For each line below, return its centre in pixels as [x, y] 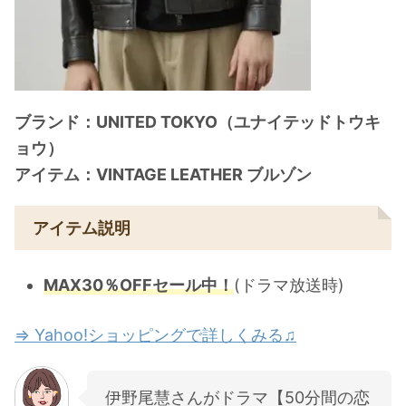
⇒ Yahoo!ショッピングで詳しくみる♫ [155, 334]
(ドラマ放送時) [289, 285]
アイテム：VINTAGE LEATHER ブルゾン [163, 174]
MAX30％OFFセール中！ [139, 285]
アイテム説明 [82, 227]
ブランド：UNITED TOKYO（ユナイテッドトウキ [198, 121]
